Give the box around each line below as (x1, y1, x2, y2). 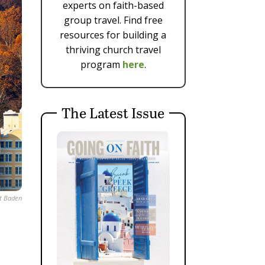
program (80, 58, 122, 72)
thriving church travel (65, 43, 161, 57)
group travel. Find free (63, 14, 163, 27)
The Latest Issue (62, 103, 165, 123)
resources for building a (60, 28, 167, 42)
